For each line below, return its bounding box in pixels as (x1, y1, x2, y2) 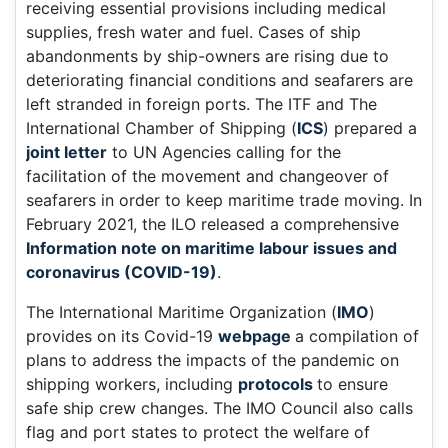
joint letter (26, 142, 107, 163)
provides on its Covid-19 (26, 326, 218, 347)
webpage (218, 326, 295, 347)
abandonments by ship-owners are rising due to (26, 46, 389, 67)
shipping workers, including (26, 374, 238, 395)
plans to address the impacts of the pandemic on (26, 350, 399, 371)
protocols (238, 374, 317, 395)
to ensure (317, 374, 388, 395)
